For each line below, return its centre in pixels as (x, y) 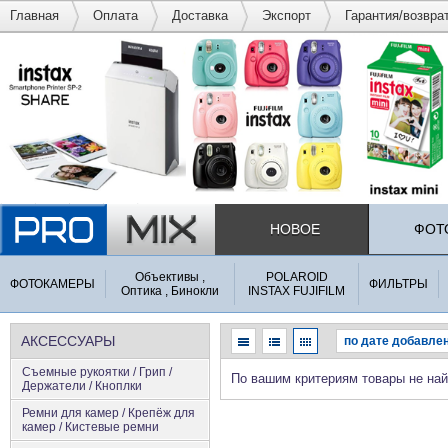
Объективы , (170, 276)
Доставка (200, 15)
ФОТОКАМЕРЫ (52, 283)
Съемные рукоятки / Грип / (97, 371)
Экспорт (286, 15)
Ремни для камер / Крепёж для (108, 412)
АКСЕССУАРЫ (68, 340)
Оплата (115, 15)
